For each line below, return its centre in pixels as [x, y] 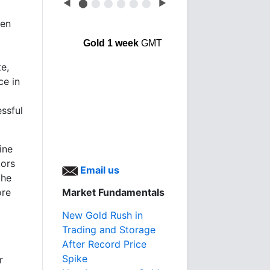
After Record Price [104, 244]
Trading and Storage [109, 230]
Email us [99, 170]
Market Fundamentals [113, 192]
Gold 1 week [111, 43]
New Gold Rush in [102, 215]
